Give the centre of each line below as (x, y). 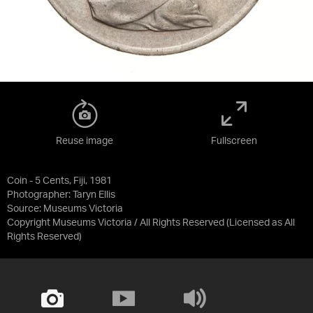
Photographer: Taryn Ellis (61, 195)
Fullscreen (234, 141)
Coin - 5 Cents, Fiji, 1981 (59, 181)
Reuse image (85, 141)
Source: (25, 209)
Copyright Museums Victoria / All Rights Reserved (116, 223)
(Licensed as (255, 223)
